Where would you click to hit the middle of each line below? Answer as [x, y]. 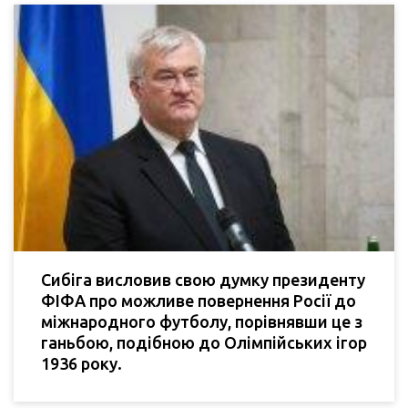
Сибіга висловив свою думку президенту [203, 280]
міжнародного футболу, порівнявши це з [202, 322]
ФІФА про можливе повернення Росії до [199, 301]
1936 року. [82, 364]
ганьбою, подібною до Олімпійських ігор [204, 343]
